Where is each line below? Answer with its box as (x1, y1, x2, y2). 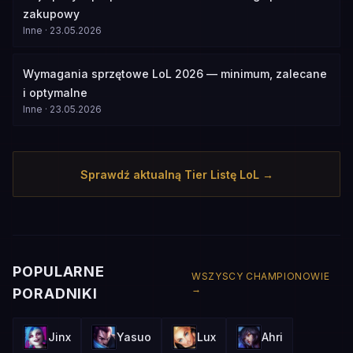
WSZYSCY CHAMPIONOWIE (191, 270, 330, 282)
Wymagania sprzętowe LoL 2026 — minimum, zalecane (23, 67, 327, 80)
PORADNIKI (13, 285, 98, 302)
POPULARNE (13, 263, 106, 280)
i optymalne (23, 86, 87, 99)
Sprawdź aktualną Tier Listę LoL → (80, 168, 273, 181)
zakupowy (23, 7, 80, 20)
